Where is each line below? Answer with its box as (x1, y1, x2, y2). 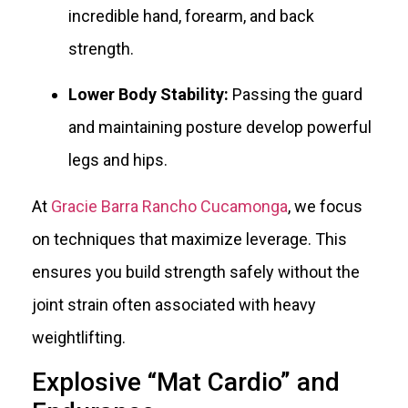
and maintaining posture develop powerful (68, 117, 372, 138)
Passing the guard (229, 85, 362, 105)
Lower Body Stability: (68, 85, 229, 105)
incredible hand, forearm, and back (68, 5, 314, 25)
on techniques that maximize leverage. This (32, 229, 347, 249)
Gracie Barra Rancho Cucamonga (51, 196, 288, 216)
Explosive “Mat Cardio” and (32, 367, 340, 398)
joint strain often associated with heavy (32, 294, 316, 314)
